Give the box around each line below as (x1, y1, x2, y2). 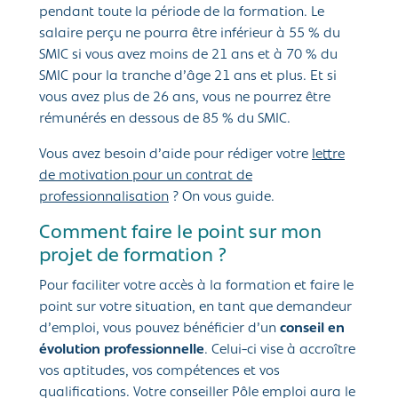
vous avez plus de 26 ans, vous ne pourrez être (39, 91, 330, 106)
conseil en (280, 322, 345, 337)
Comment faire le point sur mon (39, 223, 322, 244)
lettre (312, 147, 345, 163)
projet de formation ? (39, 246, 227, 267)
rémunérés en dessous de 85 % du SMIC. (39, 112, 291, 127)
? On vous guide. (169, 190, 275, 205)
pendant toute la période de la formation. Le (39, 5, 324, 20)
